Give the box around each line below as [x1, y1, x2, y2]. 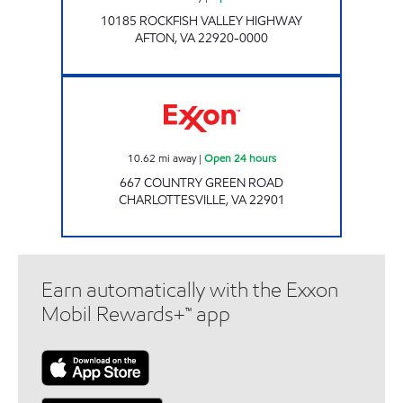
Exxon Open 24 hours [201, 76, 293, 91]
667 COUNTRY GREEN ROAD [120, 174, 283, 192]
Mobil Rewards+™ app [41, 300, 230, 327]
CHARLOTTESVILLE [118, 191, 226, 209]
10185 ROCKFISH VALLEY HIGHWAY [101, 12, 302, 30]
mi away [157, 149, 196, 166]
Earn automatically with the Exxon [41, 276, 338, 303]
